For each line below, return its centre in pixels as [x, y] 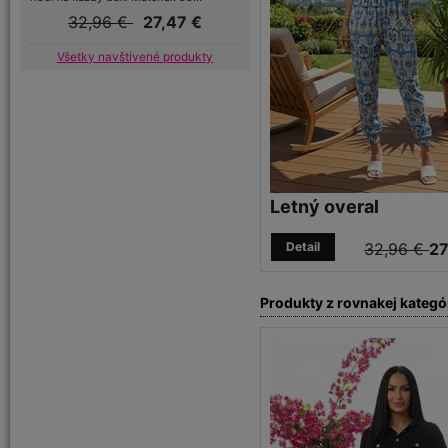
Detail [303, 246]
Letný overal [324, 206]
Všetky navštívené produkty [135, 56]
